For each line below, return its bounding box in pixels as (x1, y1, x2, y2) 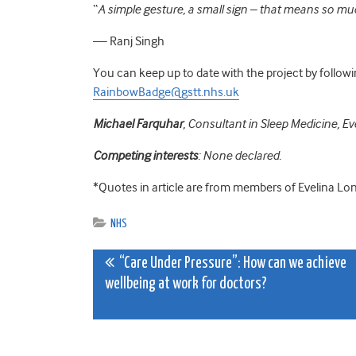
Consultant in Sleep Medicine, (188, 116, 342, 131)
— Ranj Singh (93, 33, 164, 48)
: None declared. (198, 148, 281, 163)
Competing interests (93, 148, 198, 163)
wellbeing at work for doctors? (105, 276, 267, 292)
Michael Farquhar (93, 116, 183, 131)
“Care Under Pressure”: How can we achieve (114, 255, 346, 271)
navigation (92, 282, 230, 319)
